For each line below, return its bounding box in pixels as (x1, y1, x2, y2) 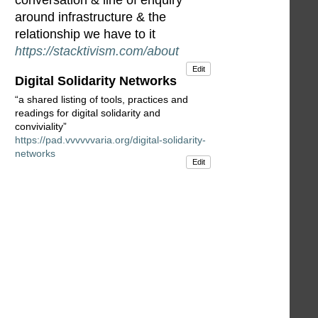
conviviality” (15, 121, 67, 133)
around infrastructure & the (15, 10, 166, 25)
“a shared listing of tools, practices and (15, 94, 188, 106)
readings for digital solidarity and (15, 107, 160, 119)
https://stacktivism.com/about (15, 44, 179, 59)
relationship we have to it (15, 27, 155, 42)
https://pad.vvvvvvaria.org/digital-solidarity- (15, 134, 206, 146)
